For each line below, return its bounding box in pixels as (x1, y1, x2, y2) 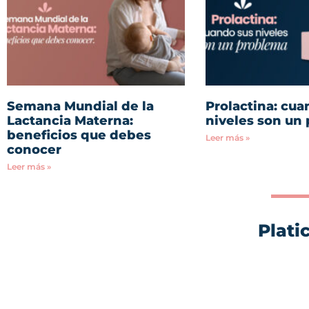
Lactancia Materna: (7, 113, 133, 129)
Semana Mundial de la (7, 99, 154, 114)
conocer (7, 142, 61, 158)
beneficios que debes (7, 128, 151, 143)
